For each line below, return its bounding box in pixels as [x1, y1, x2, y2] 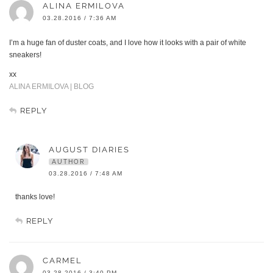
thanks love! [15, 193, 55, 202]
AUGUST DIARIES [49, 145, 130, 155]
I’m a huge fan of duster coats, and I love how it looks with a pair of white [9, 38, 246, 48]
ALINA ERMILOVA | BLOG [9, 82, 94, 91]
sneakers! [9, 51, 41, 60]
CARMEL [43, 256, 82, 266]
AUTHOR [52, 158, 85, 166]
